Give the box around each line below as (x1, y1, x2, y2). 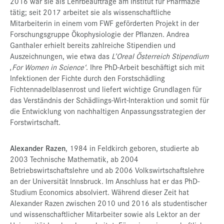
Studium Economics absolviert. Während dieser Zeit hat (10, 186, 189, 197)
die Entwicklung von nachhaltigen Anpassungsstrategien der (10, 105, 205, 116)
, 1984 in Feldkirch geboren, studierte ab (65, 142, 199, 153)
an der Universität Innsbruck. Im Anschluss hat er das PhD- (10, 175, 199, 186)
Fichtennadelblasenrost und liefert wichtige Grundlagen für (10, 83, 201, 94)
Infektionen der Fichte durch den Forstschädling (10, 72, 165, 83)
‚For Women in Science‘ (10, 61, 86, 72)
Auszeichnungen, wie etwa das (10, 50, 111, 61)
